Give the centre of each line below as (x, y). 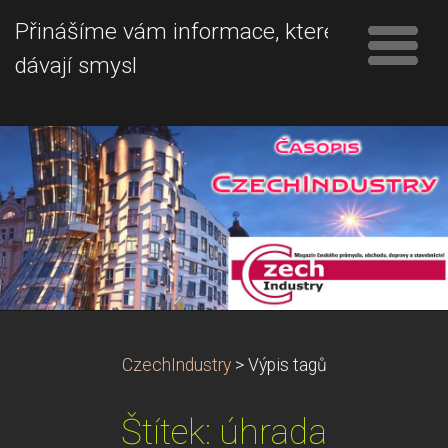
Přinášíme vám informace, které (175, 31)
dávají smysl (76, 65)
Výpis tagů (287, 364)
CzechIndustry (176, 364)
